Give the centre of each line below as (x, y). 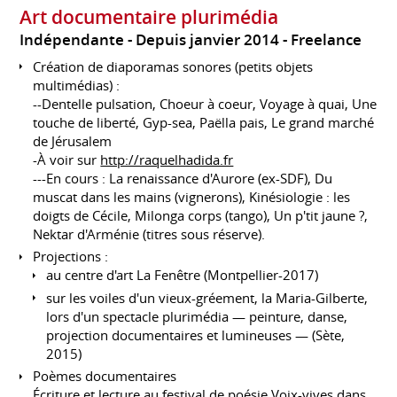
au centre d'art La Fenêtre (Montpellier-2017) (183, 275)
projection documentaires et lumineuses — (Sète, (196, 335)
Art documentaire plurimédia (149, 17)
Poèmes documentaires (105, 376)
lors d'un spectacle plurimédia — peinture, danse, (197, 316)
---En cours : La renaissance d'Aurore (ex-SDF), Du (183, 178)
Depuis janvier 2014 (210, 40)
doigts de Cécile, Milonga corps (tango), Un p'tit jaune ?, (201, 215)
